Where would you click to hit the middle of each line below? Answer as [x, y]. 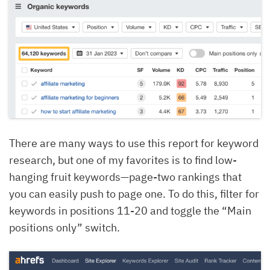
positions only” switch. [64, 228]
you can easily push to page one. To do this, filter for [134, 194]
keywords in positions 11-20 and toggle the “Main [130, 211]
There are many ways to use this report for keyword [134, 143]
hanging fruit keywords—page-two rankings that [125, 177]
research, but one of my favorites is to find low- [123, 160]
